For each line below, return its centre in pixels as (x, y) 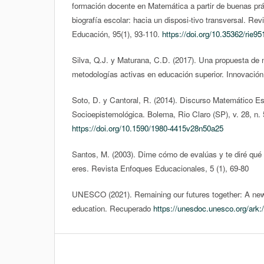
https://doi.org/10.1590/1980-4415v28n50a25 (148, 128)
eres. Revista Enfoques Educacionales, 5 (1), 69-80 (160, 168)
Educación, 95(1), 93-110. (117, 34)
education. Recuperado (113, 208)
